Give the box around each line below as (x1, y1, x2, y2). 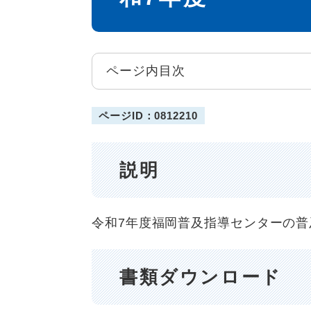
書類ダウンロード (119, 266, 282, 287)
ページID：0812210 (99, 109, 198, 121)
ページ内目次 (106, 64, 185, 78)
